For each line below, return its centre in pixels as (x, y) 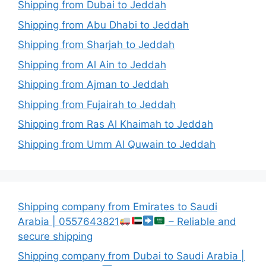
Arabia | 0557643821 (69, 221)
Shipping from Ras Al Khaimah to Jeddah (115, 124)
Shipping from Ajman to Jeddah (93, 85)
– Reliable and (201, 221)
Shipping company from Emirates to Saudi (118, 206)
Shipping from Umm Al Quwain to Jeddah (117, 144)
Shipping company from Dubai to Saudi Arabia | (131, 256)
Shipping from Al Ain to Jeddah (92, 64)
